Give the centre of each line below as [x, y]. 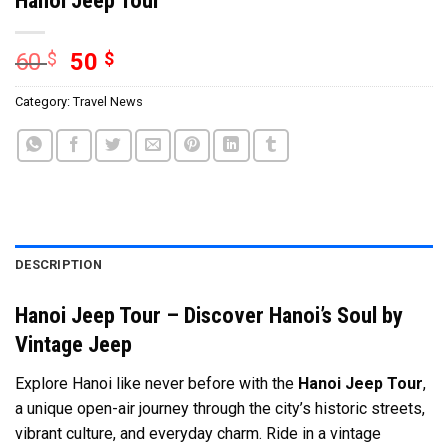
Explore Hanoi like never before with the [156, 383]
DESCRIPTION [58, 265]
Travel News [108, 101]
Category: [44, 101]
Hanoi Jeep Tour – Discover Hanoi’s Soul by [209, 315]
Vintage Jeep [73, 344]
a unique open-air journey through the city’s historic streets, [220, 408]
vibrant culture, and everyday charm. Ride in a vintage [198, 433]
